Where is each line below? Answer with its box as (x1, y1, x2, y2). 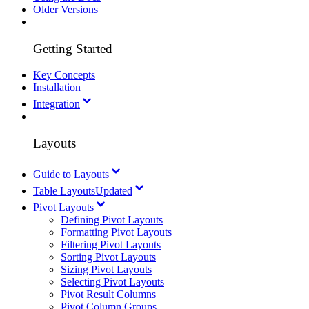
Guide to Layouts (33, 168, 109, 180)
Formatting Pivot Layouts (61, 226, 172, 238)
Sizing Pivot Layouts (61, 263, 152, 275)
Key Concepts (33, 69, 95, 81)
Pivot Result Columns (61, 288, 156, 300)
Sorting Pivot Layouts (61, 250, 156, 263)
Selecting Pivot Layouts (61, 275, 164, 288)
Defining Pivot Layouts (61, 213, 163, 226)
